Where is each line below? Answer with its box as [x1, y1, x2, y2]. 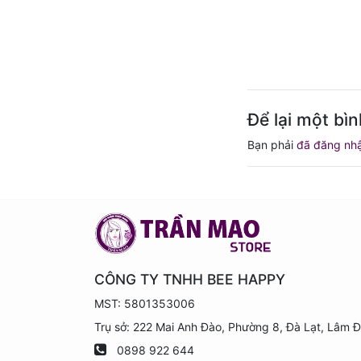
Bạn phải [247, 138, 297, 151]
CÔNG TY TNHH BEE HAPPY [94, 271, 285, 288]
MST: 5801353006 [94, 297, 195, 311]
